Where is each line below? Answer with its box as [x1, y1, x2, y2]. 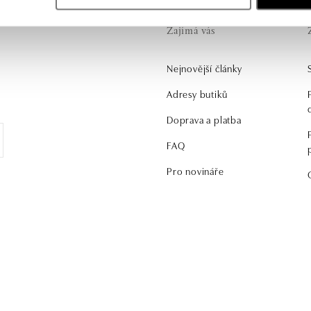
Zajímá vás [167, 26, 217, 37]
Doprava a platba [167, 112, 242, 126]
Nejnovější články [167, 61, 242, 75]
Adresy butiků [167, 87, 228, 101]
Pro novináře [167, 164, 224, 178]
